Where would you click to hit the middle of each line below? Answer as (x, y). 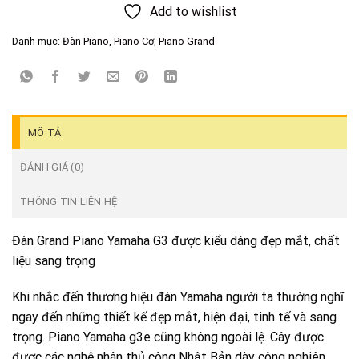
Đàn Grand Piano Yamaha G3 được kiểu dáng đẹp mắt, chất (176, 240)
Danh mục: (37, 41)
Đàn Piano (86, 41)
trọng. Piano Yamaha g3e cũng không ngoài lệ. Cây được (168, 337)
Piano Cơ (134, 41)
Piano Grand (187, 41)
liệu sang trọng (54, 260)
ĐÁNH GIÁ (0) (52, 167)
